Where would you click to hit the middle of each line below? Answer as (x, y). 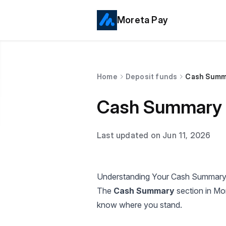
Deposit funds (151, 76)
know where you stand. (139, 205)
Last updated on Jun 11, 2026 (154, 135)
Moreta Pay (143, 20)
